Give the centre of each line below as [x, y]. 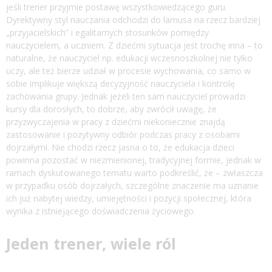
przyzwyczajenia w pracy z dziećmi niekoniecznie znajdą [116, 121]
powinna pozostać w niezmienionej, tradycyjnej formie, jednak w [134, 160]
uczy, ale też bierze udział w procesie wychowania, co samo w [128, 70]
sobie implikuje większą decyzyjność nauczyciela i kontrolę [121, 83]
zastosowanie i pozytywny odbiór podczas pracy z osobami [123, 134]
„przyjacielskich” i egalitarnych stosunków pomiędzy [107, 32]
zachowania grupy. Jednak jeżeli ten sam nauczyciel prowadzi [126, 96]
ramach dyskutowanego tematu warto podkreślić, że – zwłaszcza [134, 172]
